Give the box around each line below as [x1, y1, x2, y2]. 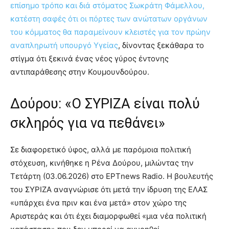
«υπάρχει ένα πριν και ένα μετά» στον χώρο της [10, 197, 187, 208]
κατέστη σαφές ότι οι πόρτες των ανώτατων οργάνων [10, 13, 208, 24]
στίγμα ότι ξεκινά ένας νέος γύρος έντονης [10, 53, 169, 63]
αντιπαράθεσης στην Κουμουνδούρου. [10, 66, 151, 77]
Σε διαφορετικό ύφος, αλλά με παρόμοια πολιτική [10, 144, 191, 154]
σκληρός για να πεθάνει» [10, 114, 165, 131]
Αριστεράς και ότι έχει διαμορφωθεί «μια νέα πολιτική [10, 211, 207, 221]
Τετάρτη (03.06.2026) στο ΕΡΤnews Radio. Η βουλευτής [10, 171, 213, 181]
